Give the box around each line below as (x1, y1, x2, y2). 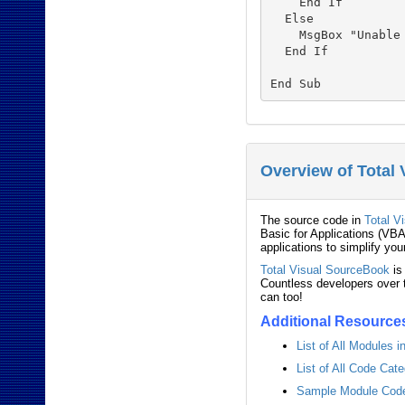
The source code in (260, 213, 365, 227)
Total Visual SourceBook (260, 263, 391, 277)
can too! (260, 290, 304, 304)
